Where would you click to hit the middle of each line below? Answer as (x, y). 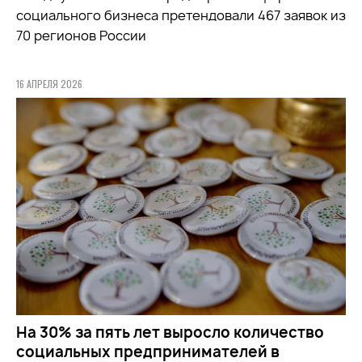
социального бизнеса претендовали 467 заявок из (181, 15)
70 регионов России (81, 35)
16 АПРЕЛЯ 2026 (49, 83)
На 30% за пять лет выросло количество (170, 332)
